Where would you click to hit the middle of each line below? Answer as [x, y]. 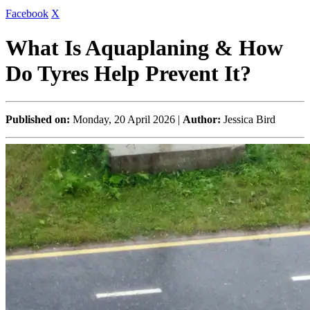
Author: [203, 120]
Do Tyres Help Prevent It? [128, 73]
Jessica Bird [249, 120]
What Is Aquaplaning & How [144, 47]
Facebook [27, 14]
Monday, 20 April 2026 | [126, 120]
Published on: [38, 120]
